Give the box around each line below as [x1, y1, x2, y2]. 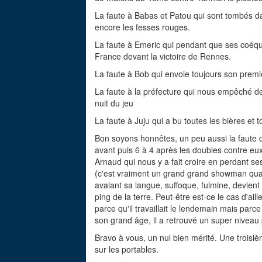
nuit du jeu [95, 96, 133, 109]
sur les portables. [95, 243, 158, 255]
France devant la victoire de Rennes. [95, 50, 231, 62]
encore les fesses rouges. [95, 20, 190, 33]
